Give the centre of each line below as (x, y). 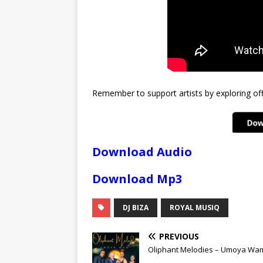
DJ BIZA (136, 207)
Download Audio (142, 151)
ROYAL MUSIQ (195, 207)
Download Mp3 (137, 178)
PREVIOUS (179, 236)
